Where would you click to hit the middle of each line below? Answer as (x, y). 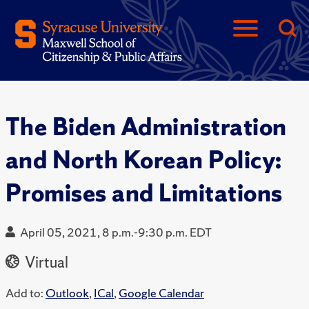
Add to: (24, 293)
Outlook (67, 293)
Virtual (45, 263)
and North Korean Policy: (144, 160)
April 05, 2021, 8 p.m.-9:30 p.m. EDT (116, 232)
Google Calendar (161, 293)
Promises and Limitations (144, 193)
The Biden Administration (146, 127)
